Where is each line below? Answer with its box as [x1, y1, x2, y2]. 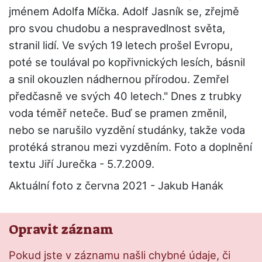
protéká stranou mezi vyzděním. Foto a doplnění [9, 140, 252, 154]
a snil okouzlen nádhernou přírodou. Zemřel [9, 73, 229, 86]
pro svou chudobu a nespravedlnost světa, [9, 22, 225, 35]
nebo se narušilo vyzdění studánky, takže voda [9, 123, 245, 137]
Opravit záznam [9, 221, 113, 239]
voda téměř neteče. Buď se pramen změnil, [9, 106, 227, 120]
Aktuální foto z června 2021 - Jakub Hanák [9, 179, 223, 192]
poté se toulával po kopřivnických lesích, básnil [9, 56, 245, 69]
